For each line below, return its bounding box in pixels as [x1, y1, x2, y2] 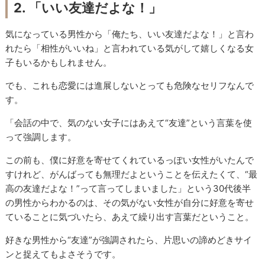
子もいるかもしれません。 [5, 57, 112, 69]
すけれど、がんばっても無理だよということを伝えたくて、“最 [5, 169, 258, 180]
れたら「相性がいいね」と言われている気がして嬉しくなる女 [5, 43, 254, 54]
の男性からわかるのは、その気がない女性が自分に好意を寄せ [5, 197, 254, 209]
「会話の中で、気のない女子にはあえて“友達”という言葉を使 [5, 117, 253, 129]
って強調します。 [5, 131, 77, 143]
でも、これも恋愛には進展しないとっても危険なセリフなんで [5, 80, 254, 92]
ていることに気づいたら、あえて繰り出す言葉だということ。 [5, 211, 254, 223]
